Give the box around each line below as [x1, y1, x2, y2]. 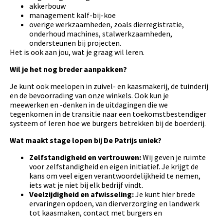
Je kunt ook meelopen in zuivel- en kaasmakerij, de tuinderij [10, 81, 208, 91]
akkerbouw [29, 1, 66, 11]
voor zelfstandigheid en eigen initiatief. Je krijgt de [29, 162, 199, 172]
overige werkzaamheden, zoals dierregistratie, [29, 19, 184, 30]
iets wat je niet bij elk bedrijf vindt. [29, 180, 143, 190]
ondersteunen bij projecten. [29, 38, 121, 48]
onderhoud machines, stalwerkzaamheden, [29, 29, 172, 39]
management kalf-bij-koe [29, 10, 116, 20]
